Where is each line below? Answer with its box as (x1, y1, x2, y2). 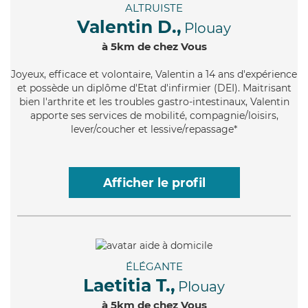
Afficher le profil (102, 175, 206, 190)
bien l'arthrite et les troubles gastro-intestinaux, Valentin (19, 96, 289, 109)
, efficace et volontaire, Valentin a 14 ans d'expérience (44, 68, 297, 81)
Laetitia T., (83, 274, 175, 296)
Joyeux (11, 68, 44, 81)
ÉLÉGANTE (125, 259, 183, 273)
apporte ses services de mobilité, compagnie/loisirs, (30, 109, 278, 122)
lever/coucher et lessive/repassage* (71, 123, 237, 136)
